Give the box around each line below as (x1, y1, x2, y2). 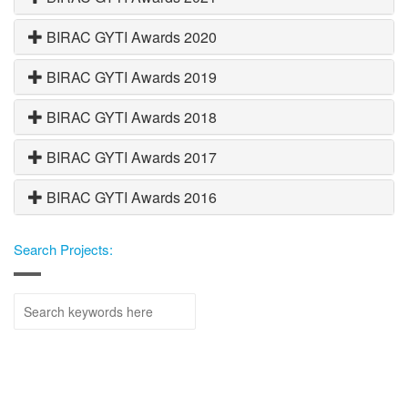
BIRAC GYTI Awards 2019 (43, 66, 217, 87)
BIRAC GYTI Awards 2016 (43, 186, 217, 208)
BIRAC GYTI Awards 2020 (43, 25, 217, 47)
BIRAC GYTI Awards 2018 (43, 106, 217, 127)
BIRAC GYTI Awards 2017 (43, 146, 217, 168)
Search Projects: (14, 239, 113, 259)
